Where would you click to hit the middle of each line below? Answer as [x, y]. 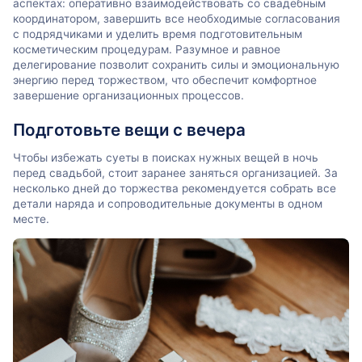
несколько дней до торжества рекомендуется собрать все [175, 189]
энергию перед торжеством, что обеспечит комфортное [165, 80]
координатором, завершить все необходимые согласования [177, 18]
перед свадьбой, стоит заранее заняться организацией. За [175, 173]
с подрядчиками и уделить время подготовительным [158, 34]
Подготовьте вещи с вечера [129, 129]
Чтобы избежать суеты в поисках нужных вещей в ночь [166, 158]
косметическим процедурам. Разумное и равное [147, 49]
